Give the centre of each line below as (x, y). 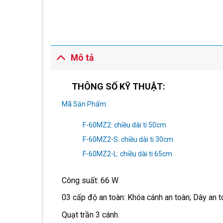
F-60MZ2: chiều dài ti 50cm (124, 125)
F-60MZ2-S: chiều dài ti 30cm (128, 139)
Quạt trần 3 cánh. (90, 215)
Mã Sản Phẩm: (84, 104)
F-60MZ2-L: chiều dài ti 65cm (127, 154)
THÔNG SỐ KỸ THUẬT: (118, 86)
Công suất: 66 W (90, 180)
